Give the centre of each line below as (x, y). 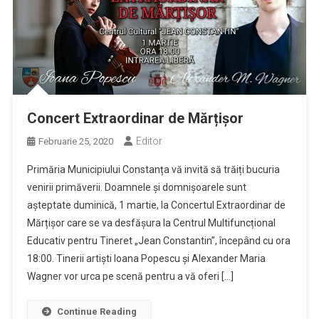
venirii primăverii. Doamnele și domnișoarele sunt (136, 187)
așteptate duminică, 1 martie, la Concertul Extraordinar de (156, 205)
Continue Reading (96, 311)
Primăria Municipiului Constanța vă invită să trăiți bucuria (153, 169)
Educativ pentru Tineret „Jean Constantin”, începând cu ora (158, 240)
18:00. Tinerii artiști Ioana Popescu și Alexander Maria (146, 258)
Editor (149, 141)
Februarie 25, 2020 (75, 141)
